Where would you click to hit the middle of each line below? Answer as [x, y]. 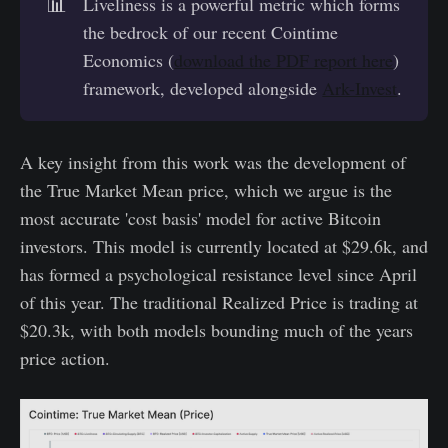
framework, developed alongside [203, 88]
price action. [65, 358]
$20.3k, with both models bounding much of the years [216, 330]
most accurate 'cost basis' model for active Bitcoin [200, 218]
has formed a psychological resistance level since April [218, 274]
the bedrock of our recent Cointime [211, 32]
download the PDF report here [284, 60]
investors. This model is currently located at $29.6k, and [224, 246]
